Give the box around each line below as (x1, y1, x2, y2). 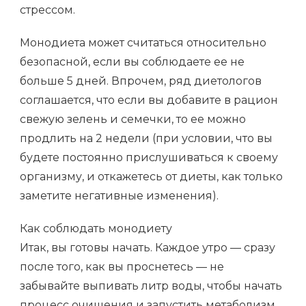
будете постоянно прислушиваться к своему (20, 151, 278, 165)
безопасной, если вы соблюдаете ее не (20, 55, 245, 69)
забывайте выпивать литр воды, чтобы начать (20, 279, 282, 293)
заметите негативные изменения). (20, 189, 219, 203)
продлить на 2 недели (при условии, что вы (20, 132, 273, 145)
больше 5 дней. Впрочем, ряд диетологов (20, 74, 262, 88)
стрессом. (20, 3, 75, 17)
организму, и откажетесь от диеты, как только (20, 170, 283, 184)
